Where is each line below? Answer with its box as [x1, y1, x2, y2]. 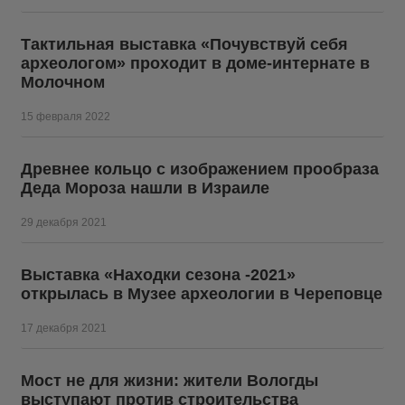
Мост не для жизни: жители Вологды [21, 372, 318, 390]
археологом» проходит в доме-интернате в [21, 54, 370, 72]
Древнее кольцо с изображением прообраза [21, 160, 379, 178]
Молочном [21, 73, 105, 91]
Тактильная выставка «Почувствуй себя [21, 35, 348, 53]
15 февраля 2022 [21, 110, 110, 123]
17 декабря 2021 [21, 322, 107, 334]
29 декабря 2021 [21, 216, 107, 229]
